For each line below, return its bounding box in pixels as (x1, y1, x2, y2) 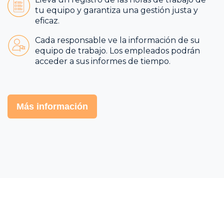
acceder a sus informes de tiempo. (35, 56, 172, 66)
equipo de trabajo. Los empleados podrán (35, 45, 200, 55)
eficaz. (35, 16, 59, 26)
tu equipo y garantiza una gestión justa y (35, 5, 198, 15)
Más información (16, 101, 88, 111)
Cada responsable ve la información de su (35, 35, 200, 45)
